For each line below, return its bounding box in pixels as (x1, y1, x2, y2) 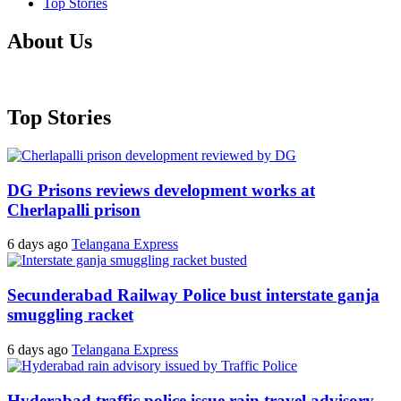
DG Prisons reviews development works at (7, 180, 315, 200)
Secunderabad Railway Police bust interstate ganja (7, 286, 380, 305)
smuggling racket (7, 305, 133, 325)
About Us (7, 30, 92, 54)
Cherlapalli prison (7, 200, 141, 219)
